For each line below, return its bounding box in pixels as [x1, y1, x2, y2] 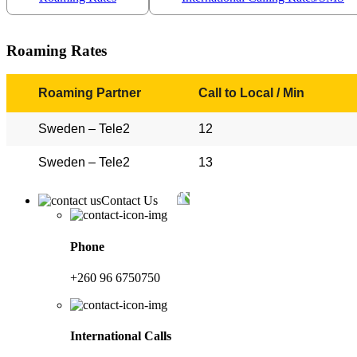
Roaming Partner [37, 86, 141, 100]
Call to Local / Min [198, 86, 304, 100]
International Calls [70, 329, 171, 343]
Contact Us [101, 194, 161, 208]
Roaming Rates [6, 41, 107, 59]
